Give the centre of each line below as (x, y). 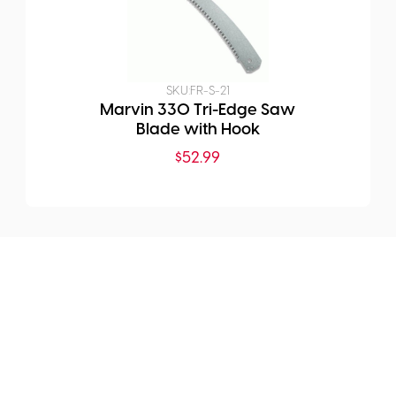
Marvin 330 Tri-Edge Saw (198, 110)
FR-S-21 (209, 91)
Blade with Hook (198, 130)
